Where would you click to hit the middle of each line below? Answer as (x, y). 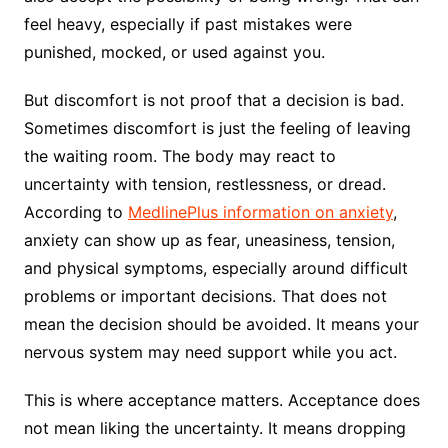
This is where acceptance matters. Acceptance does (221, 400)
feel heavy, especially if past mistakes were (187, 24)
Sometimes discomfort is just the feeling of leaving (217, 128)
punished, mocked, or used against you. (176, 52)
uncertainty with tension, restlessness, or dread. (204, 184)
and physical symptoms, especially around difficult (215, 268)
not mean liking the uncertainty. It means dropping (214, 428)
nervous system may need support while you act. (212, 352)
